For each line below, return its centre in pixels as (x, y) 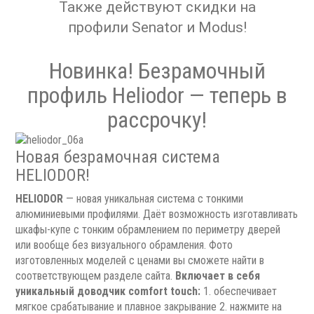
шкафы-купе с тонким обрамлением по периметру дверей (148, 229)
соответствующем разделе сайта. (96, 275)
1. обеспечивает (239, 291)
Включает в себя (218, 275)
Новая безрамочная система (118, 157)
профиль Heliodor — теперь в (157, 95)
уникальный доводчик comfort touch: (108, 291)
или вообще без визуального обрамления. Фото (124, 245)
